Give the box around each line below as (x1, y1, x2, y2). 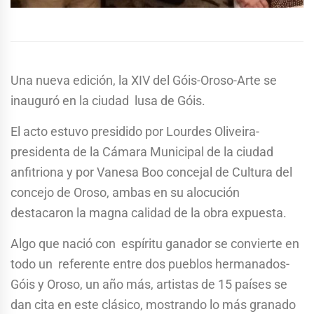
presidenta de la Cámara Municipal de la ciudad (11, 144, 276, 160)
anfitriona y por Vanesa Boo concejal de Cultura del (11, 165, 292, 180)
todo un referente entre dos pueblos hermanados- (11, 257, 289, 272)
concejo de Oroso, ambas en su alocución (11, 185, 243, 200)
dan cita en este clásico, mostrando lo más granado (11, 297, 296, 313)
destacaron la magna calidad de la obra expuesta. (11, 205, 287, 221)
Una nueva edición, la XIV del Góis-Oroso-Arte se (11, 73, 277, 88)
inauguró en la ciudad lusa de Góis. (11, 93, 205, 109)
